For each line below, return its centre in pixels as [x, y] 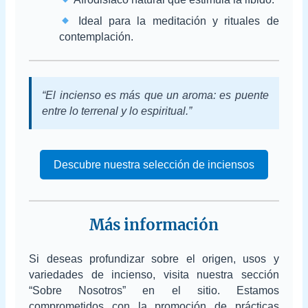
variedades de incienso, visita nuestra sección [154, 274]
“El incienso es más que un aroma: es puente [155, 96]
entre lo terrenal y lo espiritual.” [117, 111]
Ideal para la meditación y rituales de [175, 21]
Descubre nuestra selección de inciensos [154, 165]
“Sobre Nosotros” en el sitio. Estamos [154, 290]
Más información [154, 225]
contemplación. [97, 37]
